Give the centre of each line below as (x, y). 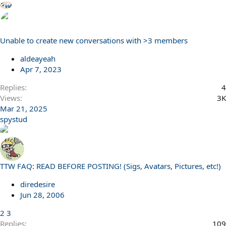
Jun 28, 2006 (42, 195)
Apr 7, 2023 (41, 69)
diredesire (38, 184)
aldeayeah (38, 59)
